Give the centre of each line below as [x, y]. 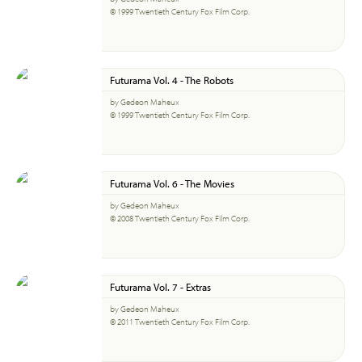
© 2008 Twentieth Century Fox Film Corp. [180, 218]
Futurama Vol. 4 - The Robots [172, 80]
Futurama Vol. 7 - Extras [160, 286]
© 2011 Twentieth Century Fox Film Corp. [180, 322]
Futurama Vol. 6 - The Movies [172, 183]
